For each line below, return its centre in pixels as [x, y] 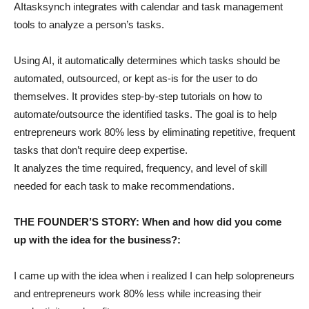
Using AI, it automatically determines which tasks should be [147, 60]
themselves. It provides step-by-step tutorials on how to [138, 96]
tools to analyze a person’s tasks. [89, 24]
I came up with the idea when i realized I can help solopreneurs [154, 275]
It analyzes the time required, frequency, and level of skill [140, 168]
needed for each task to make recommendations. [124, 186]
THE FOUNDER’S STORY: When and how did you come [148, 221]
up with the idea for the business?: [97, 239]
